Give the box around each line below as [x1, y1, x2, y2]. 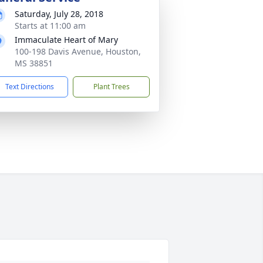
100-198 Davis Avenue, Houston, [15, 46, 141, 57]
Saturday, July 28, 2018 [15, 8, 103, 19]
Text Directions [5, 82, 54, 92]
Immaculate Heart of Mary [15, 34, 118, 45]
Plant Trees [93, 82, 130, 92]
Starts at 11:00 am [15, 20, 86, 31]
